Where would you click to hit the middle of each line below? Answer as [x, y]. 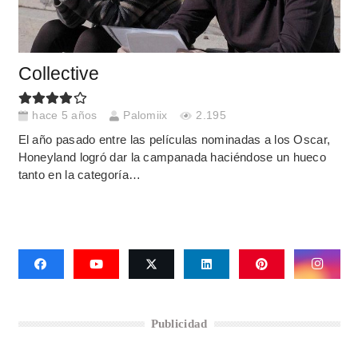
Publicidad [179, 324]
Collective [58, 74]
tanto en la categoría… [80, 174]
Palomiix [145, 116]
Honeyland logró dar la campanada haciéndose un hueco [172, 157]
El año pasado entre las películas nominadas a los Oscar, [174, 139]
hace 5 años [65, 116]
